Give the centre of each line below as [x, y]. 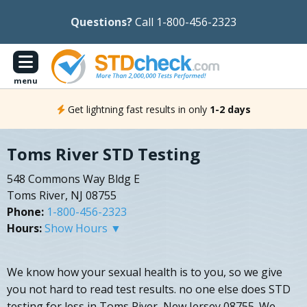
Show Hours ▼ [83, 229]
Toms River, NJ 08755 [62, 196]
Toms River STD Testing [103, 154]
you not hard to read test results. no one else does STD [149, 290]
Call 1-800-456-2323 [186, 22]
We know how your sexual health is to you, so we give [145, 272]
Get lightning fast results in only [137, 109]
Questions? [101, 22]
